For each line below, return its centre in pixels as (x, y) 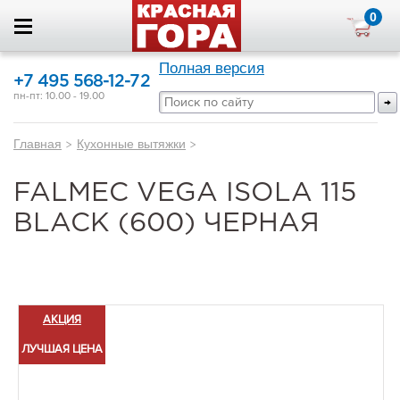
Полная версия (212, 68)
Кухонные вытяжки (131, 144)
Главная (37, 144)
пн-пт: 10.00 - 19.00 (59, 96)
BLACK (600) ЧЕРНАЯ (167, 224)
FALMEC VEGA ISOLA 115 (185, 193)
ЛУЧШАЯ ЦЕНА (62, 349)
